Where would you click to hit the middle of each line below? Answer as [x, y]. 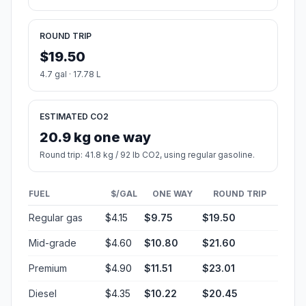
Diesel [43, 294]
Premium [48, 268]
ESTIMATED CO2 [74, 117]
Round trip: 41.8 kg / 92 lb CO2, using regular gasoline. [147, 155]
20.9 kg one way [95, 138]
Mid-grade [53, 243]
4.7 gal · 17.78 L [70, 74]
